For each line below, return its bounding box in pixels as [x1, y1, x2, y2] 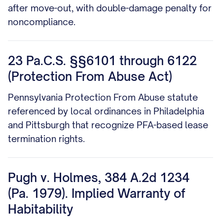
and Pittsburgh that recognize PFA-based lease [8, 119, 208, 130]
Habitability [8, 202, 73, 217]
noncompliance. [8, 16, 75, 27]
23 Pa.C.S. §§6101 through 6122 [8, 53, 197, 68]
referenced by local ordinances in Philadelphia [8, 106, 204, 116]
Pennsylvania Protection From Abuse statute [8, 92, 198, 103]
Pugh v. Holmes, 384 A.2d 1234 [8, 170, 189, 185]
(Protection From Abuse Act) [8, 69, 172, 84]
